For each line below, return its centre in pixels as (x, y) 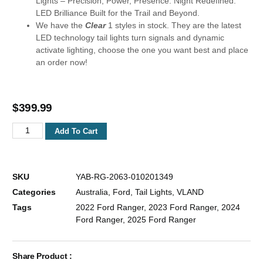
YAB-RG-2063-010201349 (125, 176)
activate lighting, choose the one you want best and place (142, 50)
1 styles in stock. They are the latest (174, 25)
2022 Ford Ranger (110, 207)
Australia (92, 192)
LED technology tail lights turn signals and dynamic (130, 37)
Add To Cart (76, 131)
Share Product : (42, 256)
